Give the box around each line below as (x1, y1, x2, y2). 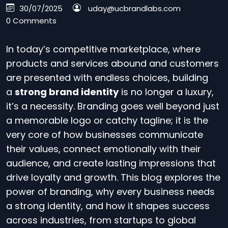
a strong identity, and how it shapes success (6, 199, 210, 212)
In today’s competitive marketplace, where (6, 43, 201, 55)
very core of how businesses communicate (6, 128, 203, 141)
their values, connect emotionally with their (6, 142, 201, 155)
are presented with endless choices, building (6, 71, 208, 84)
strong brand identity (15, 85, 119, 98)
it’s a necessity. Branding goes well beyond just (6, 100, 219, 112)
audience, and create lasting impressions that (6, 157, 216, 169)
